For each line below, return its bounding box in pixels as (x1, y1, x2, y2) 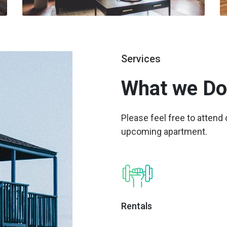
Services (121, 53, 161, 65)
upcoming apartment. (121, 126, 207, 137)
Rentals (121, 201, 152, 211)
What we (121, 77, 203, 100)
